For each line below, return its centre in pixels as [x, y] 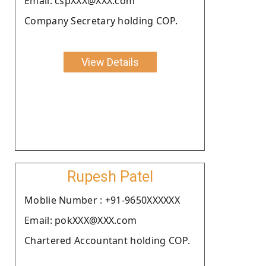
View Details [110, 62]
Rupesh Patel [110, 176]
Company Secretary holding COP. [101, 20]
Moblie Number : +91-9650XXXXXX [102, 200]
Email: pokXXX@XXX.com [81, 220]
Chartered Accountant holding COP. [107, 240]
